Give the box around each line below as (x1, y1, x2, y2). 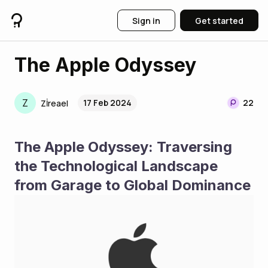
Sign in (132, 14, 160, 26)
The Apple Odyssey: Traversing (14, 138, 232, 156)
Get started (195, 14, 243, 26)
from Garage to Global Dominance (14, 176, 251, 194)
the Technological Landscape (14, 157, 218, 175)
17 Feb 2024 (83, 97, 132, 108)
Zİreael (41, 97, 68, 109)
